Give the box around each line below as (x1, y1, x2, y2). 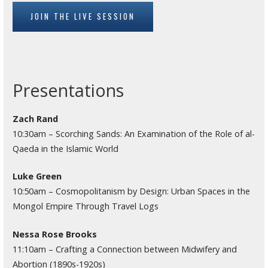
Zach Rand (12, 112, 58, 124)
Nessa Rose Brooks (12, 228, 97, 240)
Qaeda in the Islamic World (12, 142, 118, 154)
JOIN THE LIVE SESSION (30, 10, 135, 23)
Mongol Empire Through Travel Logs (12, 200, 159, 212)
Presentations (12, 78, 124, 102)
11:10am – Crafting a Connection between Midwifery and (12, 243, 237, 255)
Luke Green (12, 170, 62, 182)
